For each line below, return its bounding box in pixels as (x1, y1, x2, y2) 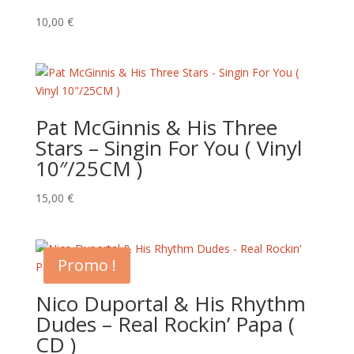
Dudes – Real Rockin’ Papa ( (35, 310, 295, 339)
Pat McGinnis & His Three (35, 112, 277, 141)
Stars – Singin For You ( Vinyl (35, 133, 302, 162)
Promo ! (57, 254, 116, 277)
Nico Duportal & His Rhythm (35, 289, 306, 318)
